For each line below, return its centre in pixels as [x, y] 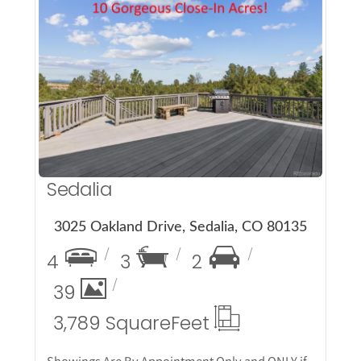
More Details [180, 83]
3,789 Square [112, 324]
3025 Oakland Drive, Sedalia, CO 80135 [180, 228]
